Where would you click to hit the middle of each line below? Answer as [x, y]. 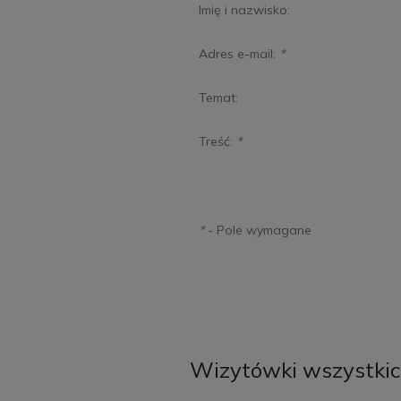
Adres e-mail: [239, 53]
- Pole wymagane [258, 230]
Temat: [218, 97]
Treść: [218, 141]
